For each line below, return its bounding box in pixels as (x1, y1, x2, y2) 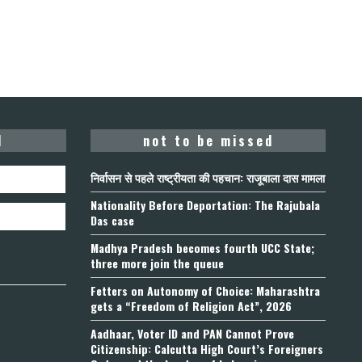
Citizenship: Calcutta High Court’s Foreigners (90, 340, 323, 357)
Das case (90, 212, 134, 229)
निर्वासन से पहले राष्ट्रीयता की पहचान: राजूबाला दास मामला (90, 169, 325, 186)
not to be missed (142, 131, 274, 150)
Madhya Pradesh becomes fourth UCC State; (90, 239, 314, 256)
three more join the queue (90, 255, 224, 271)
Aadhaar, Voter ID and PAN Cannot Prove (90, 325, 294, 342)
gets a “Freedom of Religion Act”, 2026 (90, 297, 292, 314)
